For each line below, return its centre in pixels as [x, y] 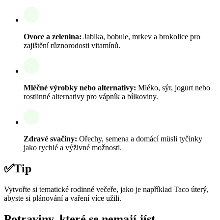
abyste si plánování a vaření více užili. [63, 198]
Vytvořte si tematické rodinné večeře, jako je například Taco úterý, [106, 190]
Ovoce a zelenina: [53, 37]
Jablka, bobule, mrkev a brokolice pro [141, 37]
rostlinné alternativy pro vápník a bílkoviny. [91, 97]
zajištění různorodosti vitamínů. [72, 46]
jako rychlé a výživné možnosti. [73, 148]
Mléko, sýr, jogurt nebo [173, 88]
